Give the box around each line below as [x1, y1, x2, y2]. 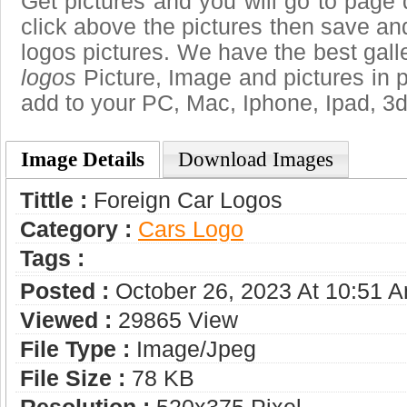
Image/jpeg [130, 337, 256, 362]
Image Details [21, 148, 144, 172]
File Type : [20, 337, 130, 362]
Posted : [20, 279, 109, 304]
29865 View [112, 308, 238, 333]
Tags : [20, 246, 84, 272]
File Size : [20, 366, 125, 392]
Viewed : [20, 308, 112, 333]
